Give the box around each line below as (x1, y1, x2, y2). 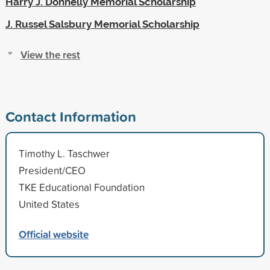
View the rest (20, 46, 80, 62)
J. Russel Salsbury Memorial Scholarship (5, 17, 199, 30)
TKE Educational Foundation (18, 180, 145, 194)
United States (18, 196, 80, 211)
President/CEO (18, 163, 86, 177)
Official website (18, 226, 89, 242)
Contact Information (5, 105, 136, 127)
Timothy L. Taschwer (18, 146, 110, 160)
